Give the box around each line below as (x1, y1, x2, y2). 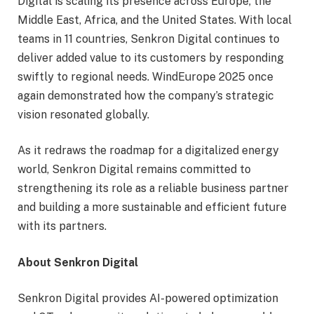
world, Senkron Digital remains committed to (18, 163, 251, 177)
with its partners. (18, 219, 107, 233)
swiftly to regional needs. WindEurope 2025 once (18, 69, 273, 83)
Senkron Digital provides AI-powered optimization (18, 292, 278, 306)
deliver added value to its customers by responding (18, 50, 284, 64)
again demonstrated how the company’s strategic (18, 88, 274, 102)
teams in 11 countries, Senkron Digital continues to (18, 32, 280, 46)
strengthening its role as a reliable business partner (18, 182, 289, 196)
